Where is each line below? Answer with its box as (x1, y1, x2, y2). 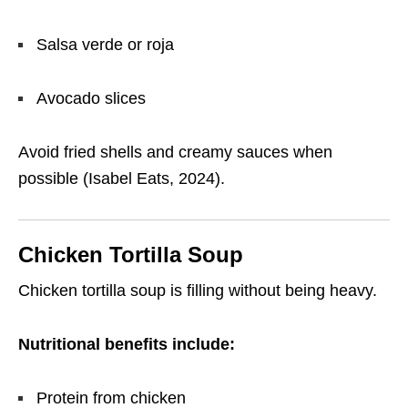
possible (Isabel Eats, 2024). (18, 169, 225, 189)
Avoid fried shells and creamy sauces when (18, 143, 332, 162)
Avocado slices (36, 89, 146, 108)
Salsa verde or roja (36, 36, 174, 55)
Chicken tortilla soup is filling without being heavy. (18, 281, 377, 301)
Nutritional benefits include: (18, 335, 235, 354)
